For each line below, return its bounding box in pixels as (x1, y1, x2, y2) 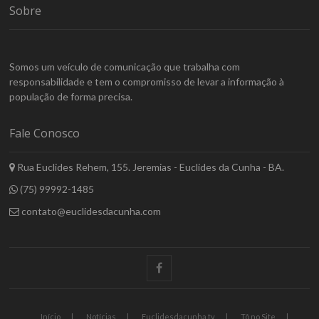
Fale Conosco (9, 125, 80, 141)
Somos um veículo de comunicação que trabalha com (9, 60, 241, 73)
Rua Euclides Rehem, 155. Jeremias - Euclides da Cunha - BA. (15, 160, 285, 173)
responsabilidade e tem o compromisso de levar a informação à (9, 75, 285, 88)
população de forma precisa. (9, 90, 133, 103)
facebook (162, 261, 204, 273)
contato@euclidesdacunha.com (19, 204, 162, 217)
